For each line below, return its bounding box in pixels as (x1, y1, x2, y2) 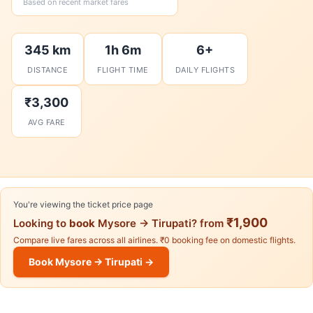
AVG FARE (27, 117, 66, 127)
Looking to (13, 217, 69, 230)
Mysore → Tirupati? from (95, 217, 226, 230)
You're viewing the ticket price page (13, 199, 153, 210)
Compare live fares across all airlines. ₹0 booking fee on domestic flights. (13, 235, 296, 245)
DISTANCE (27, 65, 68, 75)
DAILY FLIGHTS (175, 65, 235, 75)
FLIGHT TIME (97, 65, 149, 75)
